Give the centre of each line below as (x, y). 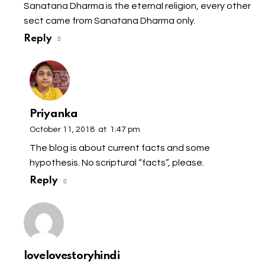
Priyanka (54, 114)
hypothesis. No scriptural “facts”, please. (117, 163)
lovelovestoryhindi (72, 256)
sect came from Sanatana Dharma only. (109, 20)
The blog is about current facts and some (120, 148)
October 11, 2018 (62, 129)
